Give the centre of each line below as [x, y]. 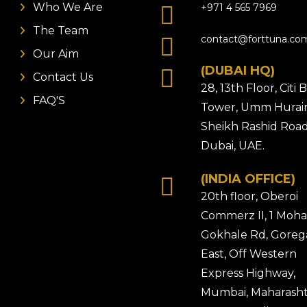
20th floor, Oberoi [249, 196]
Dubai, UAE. [233, 146]
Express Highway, [248, 273]
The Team [60, 30]
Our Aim [56, 54]
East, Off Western [249, 254]
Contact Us [63, 77]
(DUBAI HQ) [238, 71]
